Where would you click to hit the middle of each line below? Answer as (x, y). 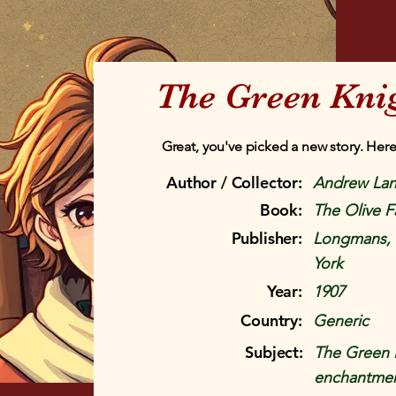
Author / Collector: (234, 183)
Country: (271, 320)
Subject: (274, 352)
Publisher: (267, 238)
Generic (340, 321)
